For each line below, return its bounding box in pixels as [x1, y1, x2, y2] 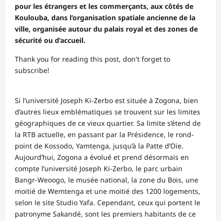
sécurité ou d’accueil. [15, 35, 85, 45]
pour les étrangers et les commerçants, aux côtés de [15, 1, 193, 11]
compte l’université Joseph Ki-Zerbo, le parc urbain [15, 163, 183, 173]
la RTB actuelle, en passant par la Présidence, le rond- [15, 129, 194, 139]
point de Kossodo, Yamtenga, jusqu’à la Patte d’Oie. [15, 141, 184, 150]
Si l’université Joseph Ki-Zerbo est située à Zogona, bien [15, 95, 198, 105]
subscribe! [15, 65, 49, 75]
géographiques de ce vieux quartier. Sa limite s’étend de [15, 118, 201, 128]
